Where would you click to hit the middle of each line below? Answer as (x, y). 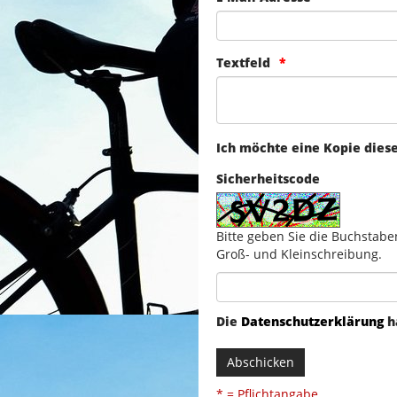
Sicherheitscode (268, 178)
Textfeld (243, 62)
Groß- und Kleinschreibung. (299, 253)
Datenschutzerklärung (312, 321)
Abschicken (261, 362)
